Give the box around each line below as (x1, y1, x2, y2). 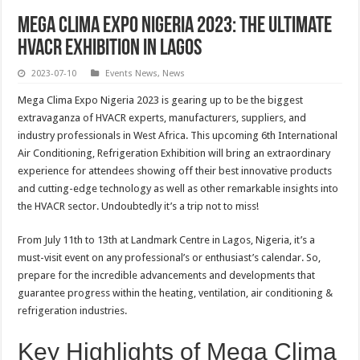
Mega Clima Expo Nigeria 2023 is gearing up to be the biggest (18, 94, 304, 107)
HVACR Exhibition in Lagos (18, 38, 202, 61)
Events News (105, 68, 158, 80)
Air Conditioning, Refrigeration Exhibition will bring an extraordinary (18, 147, 331, 160)
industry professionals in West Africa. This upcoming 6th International (18, 129, 338, 142)
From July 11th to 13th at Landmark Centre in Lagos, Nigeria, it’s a (18, 234, 316, 247)
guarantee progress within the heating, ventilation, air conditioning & (18, 287, 333, 300)
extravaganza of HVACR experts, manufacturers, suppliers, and (18, 112, 307, 125)
